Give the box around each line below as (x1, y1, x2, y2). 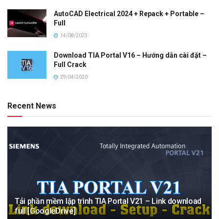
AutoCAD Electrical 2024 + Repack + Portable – (54, 9, 204, 18)
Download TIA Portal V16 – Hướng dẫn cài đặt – (54, 51, 207, 59)
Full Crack (54, 60, 87, 68)
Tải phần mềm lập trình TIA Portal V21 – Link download (15, 196, 202, 206)
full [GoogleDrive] (15, 206, 76, 216)
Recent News (7, 101, 56, 110)
